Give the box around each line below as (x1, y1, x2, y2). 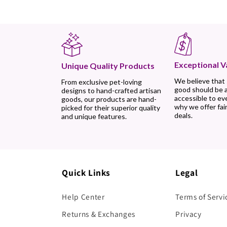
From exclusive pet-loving (61, 77, 142, 86)
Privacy (175, 208, 202, 219)
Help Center (62, 191, 105, 202)
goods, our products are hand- (61, 94, 157, 103)
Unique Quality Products (61, 60, 155, 70)
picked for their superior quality (61, 103, 160, 112)
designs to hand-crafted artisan (61, 86, 161, 95)
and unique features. (61, 111, 127, 121)
